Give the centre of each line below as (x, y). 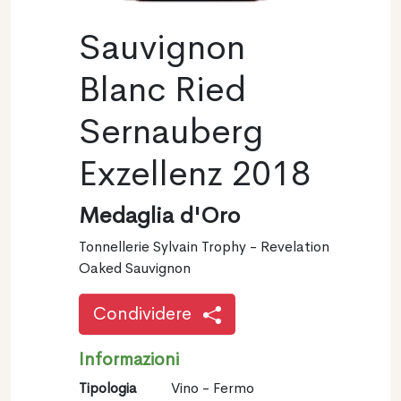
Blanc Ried (162, 89)
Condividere (145, 313)
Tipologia (108, 388)
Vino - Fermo (212, 388)
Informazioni (129, 359)
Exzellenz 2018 (195, 173)
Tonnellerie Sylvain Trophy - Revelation (204, 246)
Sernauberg (171, 131)
